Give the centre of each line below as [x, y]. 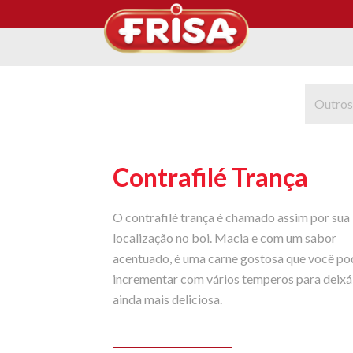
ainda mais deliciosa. [167, 299]
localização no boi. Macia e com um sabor [224, 237]
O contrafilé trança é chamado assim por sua [231, 217]
